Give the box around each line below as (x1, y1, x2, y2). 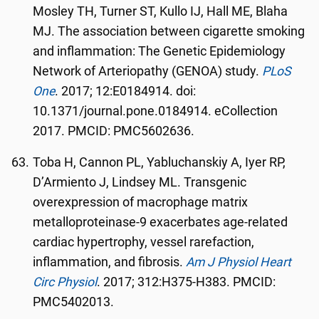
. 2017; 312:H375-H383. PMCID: (97, 275, 276, 289)
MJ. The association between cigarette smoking (33, 24, 305, 38)
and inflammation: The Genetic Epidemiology (33, 44, 286, 58)
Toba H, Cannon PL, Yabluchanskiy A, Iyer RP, (33, 155, 286, 169)
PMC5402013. (33, 295, 117, 309)
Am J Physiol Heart (186, 255, 292, 269)
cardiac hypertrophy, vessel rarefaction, (33, 235, 255, 249)
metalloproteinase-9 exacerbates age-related (33, 215, 288, 229)
